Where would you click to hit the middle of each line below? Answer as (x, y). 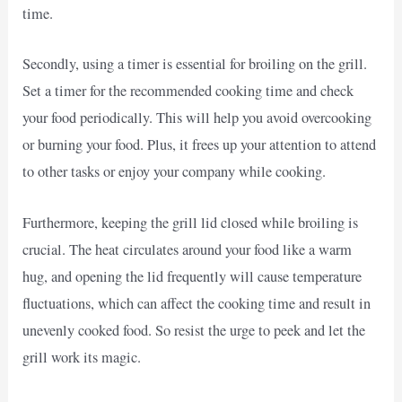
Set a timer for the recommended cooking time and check (188, 91)
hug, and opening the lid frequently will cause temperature (192, 276)
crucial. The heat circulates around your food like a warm (188, 249)
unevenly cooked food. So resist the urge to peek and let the (194, 330)
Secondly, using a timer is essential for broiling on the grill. (195, 64)
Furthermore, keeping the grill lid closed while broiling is (191, 222)
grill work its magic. (82, 357)
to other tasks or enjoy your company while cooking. (175, 172)
